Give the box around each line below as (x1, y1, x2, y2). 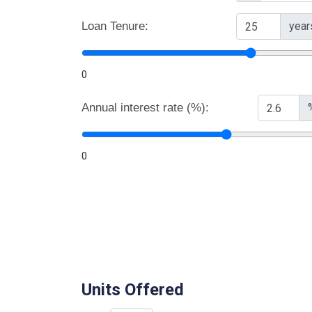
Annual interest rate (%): (81, 101, 209, 114)
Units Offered (81, 280, 184, 299)
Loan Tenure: (81, 19, 148, 33)
